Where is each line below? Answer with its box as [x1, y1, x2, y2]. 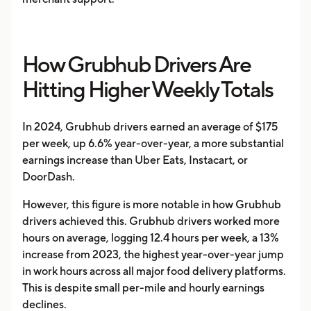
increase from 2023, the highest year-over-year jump [22, 248, 284, 261]
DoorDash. [22, 170, 75, 183]
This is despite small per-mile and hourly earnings [22, 281, 264, 294]
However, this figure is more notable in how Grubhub [22, 198, 281, 211]
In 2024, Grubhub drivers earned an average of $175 [22, 120, 278, 133]
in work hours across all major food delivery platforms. [22, 264, 286, 278]
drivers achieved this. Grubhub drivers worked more [22, 215, 280, 228]
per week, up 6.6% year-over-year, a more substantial [22, 137, 284, 150]
